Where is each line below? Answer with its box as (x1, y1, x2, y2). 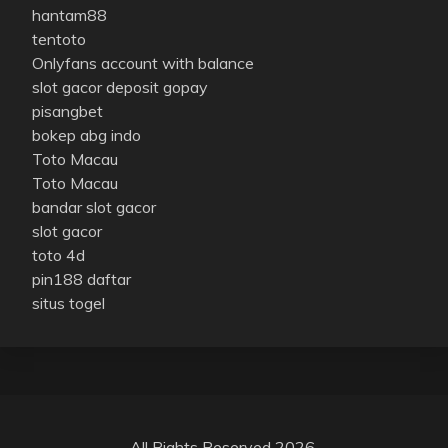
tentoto (32, 28, 86, 49)
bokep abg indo (32, 124, 141, 145)
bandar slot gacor (32, 196, 156, 217)
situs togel (32, 292, 105, 313)
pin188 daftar (32, 268, 131, 289)
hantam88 (32, 4, 107, 25)
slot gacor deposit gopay (32, 76, 208, 97)
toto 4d (32, 244, 85, 265)
